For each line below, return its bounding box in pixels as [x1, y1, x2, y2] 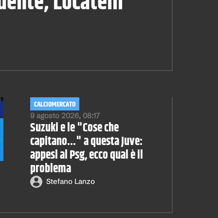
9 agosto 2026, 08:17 [30, 110, 100, 120]
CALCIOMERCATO [34, 98, 75, 110]
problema [30, 160, 71, 178]
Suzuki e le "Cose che [30, 119, 119, 137]
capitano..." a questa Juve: [30, 132, 143, 150]
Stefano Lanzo [46, 177, 95, 186]
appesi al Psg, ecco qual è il [30, 146, 143, 164]
